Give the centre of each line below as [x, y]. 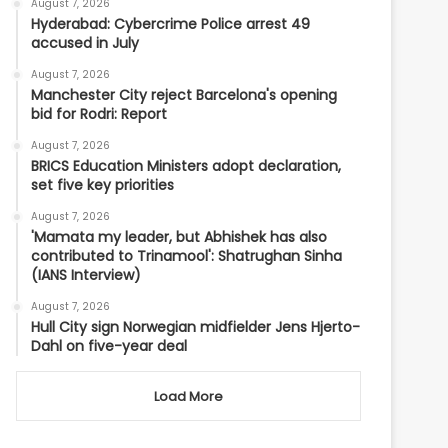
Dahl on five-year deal [109, 346]
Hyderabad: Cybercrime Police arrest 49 [171, 24]
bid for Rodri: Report [99, 114]
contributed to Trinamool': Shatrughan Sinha [187, 256]
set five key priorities [103, 185]
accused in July [85, 43]
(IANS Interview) [86, 275]
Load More [188, 396]
